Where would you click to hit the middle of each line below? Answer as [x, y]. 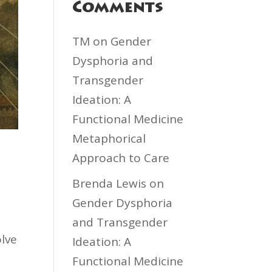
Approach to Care [121, 158]
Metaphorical [109, 138]
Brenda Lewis [110, 183]
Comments [118, 9]
